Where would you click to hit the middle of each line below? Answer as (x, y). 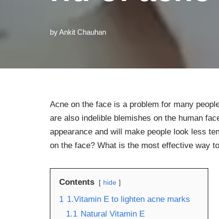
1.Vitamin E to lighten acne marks (129, 199)
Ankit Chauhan (83, 32)
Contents (77, 182)
